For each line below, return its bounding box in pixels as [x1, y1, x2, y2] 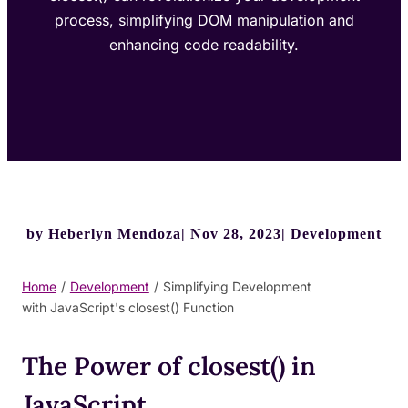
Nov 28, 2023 [190, 225, 281, 241]
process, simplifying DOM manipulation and [54, 10, 354, 29]
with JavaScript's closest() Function [22, 299, 234, 315]
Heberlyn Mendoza [48, 225, 181, 241]
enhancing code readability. [109, 35, 299, 54]
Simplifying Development [162, 278, 311, 294]
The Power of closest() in [22, 349, 316, 382]
